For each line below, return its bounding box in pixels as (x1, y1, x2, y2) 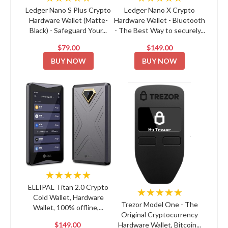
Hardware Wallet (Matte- (28, 15, 108, 24)
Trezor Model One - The (121, 199, 198, 209)
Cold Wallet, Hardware (33, 192, 104, 202)
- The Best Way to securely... (114, 25, 205, 35)
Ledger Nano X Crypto (124, 5, 195, 14)
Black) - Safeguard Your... (30, 25, 107, 35)
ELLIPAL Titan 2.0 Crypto (28, 182, 109, 191)
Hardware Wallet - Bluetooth (114, 15, 206, 24)
